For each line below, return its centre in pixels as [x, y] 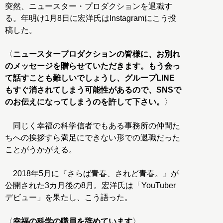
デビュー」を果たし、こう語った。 [69, 198]
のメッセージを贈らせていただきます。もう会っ [93, 66]
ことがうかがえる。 [41, 150]
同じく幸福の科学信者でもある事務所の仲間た [93, 126]
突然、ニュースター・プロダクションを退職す [89, 6]
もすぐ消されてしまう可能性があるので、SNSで [93, 90]
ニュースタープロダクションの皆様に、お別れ [97, 54]
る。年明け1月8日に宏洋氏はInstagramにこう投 [91, 18]
